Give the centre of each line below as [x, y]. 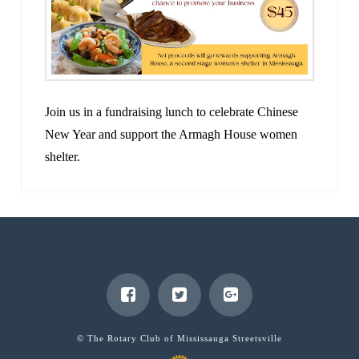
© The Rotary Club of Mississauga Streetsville [179, 339]
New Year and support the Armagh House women [171, 134]
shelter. [63, 156]
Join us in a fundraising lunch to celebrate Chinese [172, 111]
